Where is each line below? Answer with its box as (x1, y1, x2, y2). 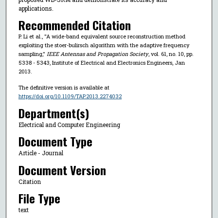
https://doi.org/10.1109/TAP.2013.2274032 (18, 92, 122, 100)
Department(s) (18, 104, 89, 122)
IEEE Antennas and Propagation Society (46, 50, 148, 58)
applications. (18, 4, 54, 12)
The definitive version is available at (18, 84, 109, 91)
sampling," (18, 50, 47, 58)
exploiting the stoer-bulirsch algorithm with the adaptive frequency (18, 41, 189, 49)
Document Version (18, 161, 106, 179)
